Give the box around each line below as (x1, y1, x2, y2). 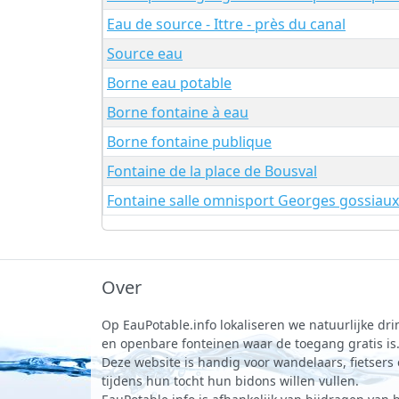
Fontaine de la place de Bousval (107, 160, 317, 181)
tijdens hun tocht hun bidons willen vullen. (102, 372, 359, 389)
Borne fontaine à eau (107, 102, 248, 122)
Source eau (107, 43, 183, 63)
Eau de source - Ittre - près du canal (107, 13, 346, 34)
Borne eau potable (107, 72, 232, 93)
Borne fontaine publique (107, 131, 272, 151)
